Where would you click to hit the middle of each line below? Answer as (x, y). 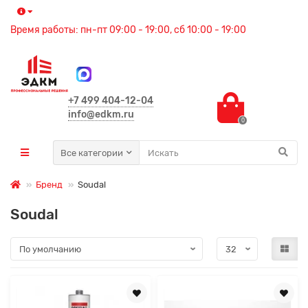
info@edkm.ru (101, 115)
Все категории (91, 153)
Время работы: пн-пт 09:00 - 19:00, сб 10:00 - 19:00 (128, 30)
